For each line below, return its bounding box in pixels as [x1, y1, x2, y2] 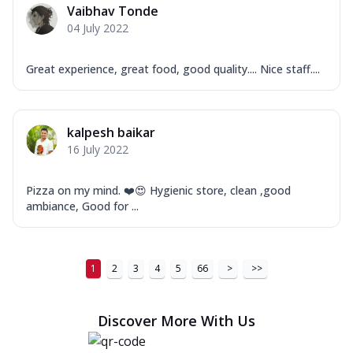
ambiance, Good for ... [26, 198, 139, 214]
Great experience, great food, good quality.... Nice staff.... [26, 61, 320, 76]
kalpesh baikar [67, 123, 155, 141]
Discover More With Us [98, 310, 255, 330]
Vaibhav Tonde [67, 2, 158, 20]
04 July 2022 [67, 20, 128, 35]
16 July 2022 [67, 141, 128, 157]
